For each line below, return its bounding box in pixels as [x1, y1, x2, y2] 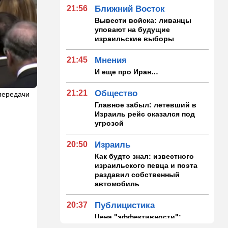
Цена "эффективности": [95, 212, 182, 221]
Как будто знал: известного [95, 152, 194, 160]
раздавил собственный [95, 170, 180, 179]
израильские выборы [95, 34, 175, 43]
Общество [95, 88, 138, 98]
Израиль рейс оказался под [95, 109, 195, 118]
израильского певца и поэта [95, 161, 198, 169]
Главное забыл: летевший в [95, 100, 197, 109]
